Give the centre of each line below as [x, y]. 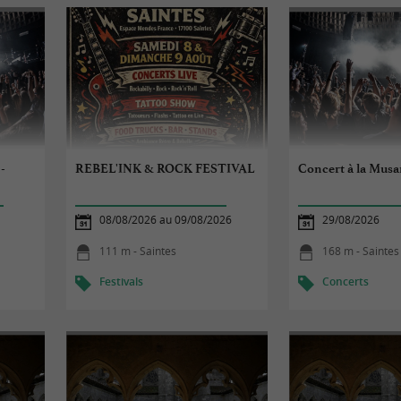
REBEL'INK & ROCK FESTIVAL [165, 168]
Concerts [346, 281]
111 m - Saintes [138, 251]
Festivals [122, 281]
